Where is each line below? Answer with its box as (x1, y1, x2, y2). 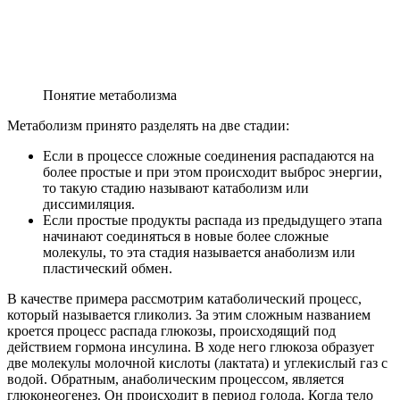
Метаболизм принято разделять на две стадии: (7, 117, 289, 133)
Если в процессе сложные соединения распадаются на (43, 147, 374, 163)
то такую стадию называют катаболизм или (43, 179, 309, 196)
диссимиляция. (43, 196, 135, 212)
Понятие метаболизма (43, 87, 177, 103)
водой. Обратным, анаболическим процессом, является (7, 371, 344, 387)
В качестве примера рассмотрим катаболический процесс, (7, 290, 362, 306)
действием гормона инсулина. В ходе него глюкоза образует (7, 338, 374, 354)
